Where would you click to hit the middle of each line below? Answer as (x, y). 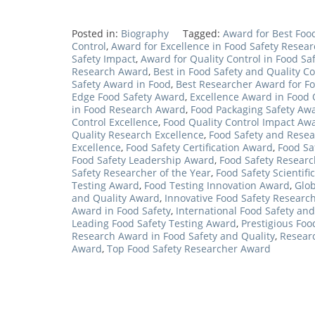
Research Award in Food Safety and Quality (173, 236)
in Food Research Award (129, 110)
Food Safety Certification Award (199, 148)
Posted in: (96, 34)
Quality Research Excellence (138, 135)
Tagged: (203, 34)
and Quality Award (116, 198)
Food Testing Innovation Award (217, 186)
